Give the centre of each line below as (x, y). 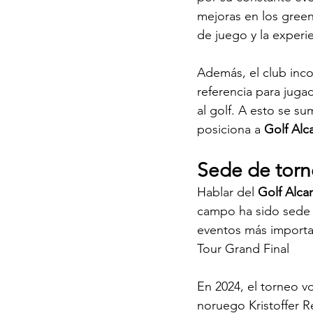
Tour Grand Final (245, 248)
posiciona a (231, 129)
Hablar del (227, 192)
